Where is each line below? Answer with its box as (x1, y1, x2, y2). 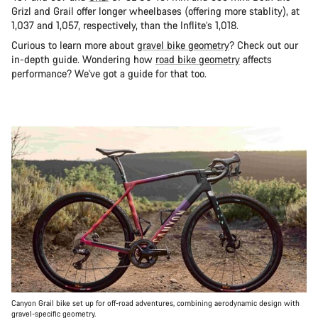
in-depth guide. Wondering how (11, 52, 155, 66)
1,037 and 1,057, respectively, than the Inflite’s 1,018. (11, 18, 241, 32)
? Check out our (229, 38, 298, 52)
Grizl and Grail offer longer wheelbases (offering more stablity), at (11, 4, 300, 18)
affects (240, 52, 272, 66)
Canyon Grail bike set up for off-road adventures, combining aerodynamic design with (11, 298, 300, 309)
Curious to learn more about (11, 38, 137, 52)
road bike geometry (155, 52, 240, 66)
